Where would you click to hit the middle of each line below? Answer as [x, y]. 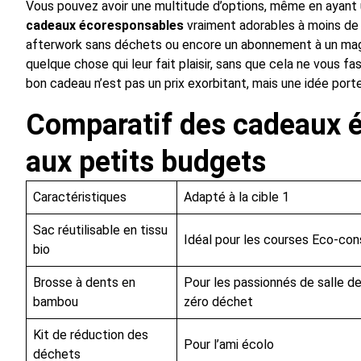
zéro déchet [218, 302]
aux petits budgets [146, 162]
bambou [56, 302]
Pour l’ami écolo [229, 345]
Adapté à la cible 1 [237, 197]
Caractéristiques [80, 197]
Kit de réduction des [91, 335]
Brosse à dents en [84, 283]
